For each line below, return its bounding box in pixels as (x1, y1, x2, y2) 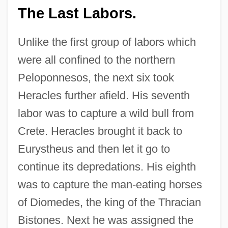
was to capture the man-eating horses (17, 178, 202, 191)
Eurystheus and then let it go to (17, 142, 170, 156)
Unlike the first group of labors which (17, 36, 196, 49)
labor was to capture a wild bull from (17, 107, 194, 120)
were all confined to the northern (17, 53, 175, 67)
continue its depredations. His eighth (17, 160, 196, 174)
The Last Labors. (17, 5, 136, 22)
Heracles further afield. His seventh (17, 89, 190, 102)
